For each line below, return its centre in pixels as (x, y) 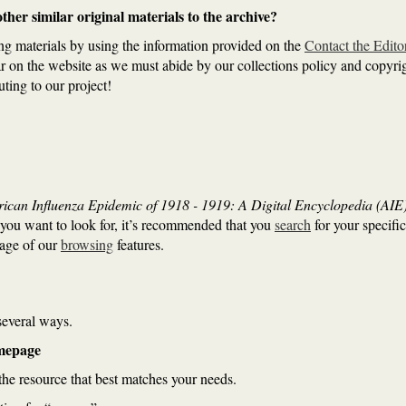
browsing (87, 244)
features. (139, 244)
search (293, 224)
